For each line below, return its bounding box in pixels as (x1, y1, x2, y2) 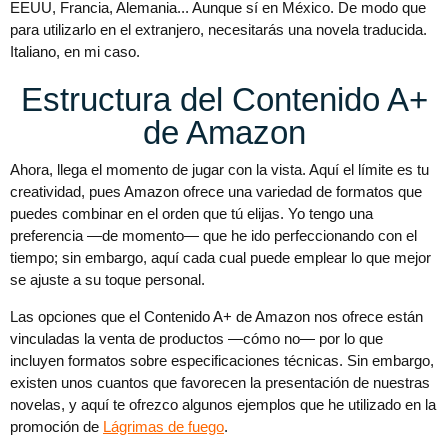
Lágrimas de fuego (103, 418, 224, 436)
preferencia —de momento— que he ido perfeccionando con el (10, 227, 417, 245)
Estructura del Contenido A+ (20, 81, 428, 119)
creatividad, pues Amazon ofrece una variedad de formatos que (10, 183, 422, 201)
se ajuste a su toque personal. (10, 271, 205, 289)
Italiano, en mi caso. (10, 43, 140, 61)
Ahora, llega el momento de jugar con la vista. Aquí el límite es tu (10, 161, 429, 179)
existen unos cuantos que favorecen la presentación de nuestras (10, 374, 430, 392)
